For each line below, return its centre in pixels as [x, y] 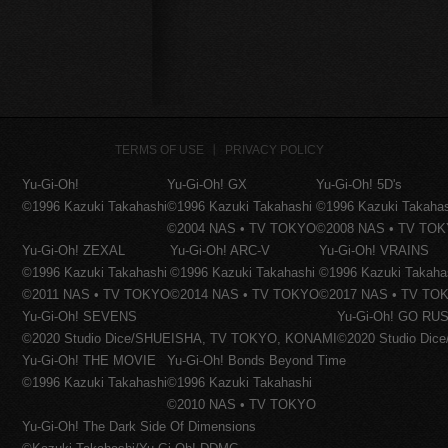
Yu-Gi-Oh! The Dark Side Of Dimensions [139, 426]
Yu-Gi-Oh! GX [207, 184]
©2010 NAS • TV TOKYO [242, 404]
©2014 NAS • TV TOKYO [245, 294]
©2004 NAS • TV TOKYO [242, 228]
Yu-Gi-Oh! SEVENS [80, 316]
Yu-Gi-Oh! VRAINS [374, 250]
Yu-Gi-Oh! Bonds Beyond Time [257, 360]
